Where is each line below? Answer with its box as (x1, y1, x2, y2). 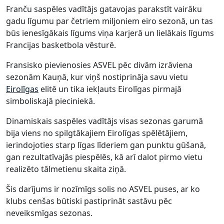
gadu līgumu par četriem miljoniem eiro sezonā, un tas (6, 15, 213, 26)
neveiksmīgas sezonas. (6, 207, 92, 218)
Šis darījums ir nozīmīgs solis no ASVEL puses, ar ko (6, 183, 200, 194)
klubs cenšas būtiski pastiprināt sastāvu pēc (6, 195, 172, 206)
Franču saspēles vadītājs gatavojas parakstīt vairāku (6, 3, 202, 14)
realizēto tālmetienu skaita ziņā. (6, 163, 126, 174)
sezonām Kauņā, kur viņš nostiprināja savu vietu (6, 71, 188, 82)
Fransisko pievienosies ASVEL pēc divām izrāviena (6, 59, 192, 70)
